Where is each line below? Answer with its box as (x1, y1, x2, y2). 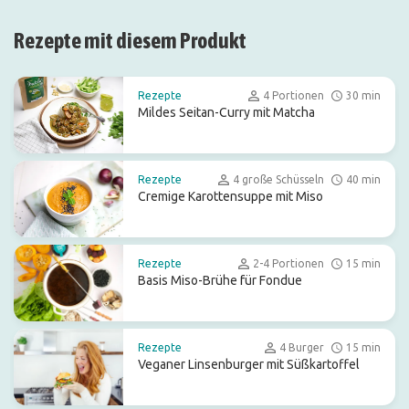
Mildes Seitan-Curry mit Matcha (138, 105, 315, 120)
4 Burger (279, 341, 324, 353)
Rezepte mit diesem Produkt (14, 28, 246, 53)
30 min (346, 89, 381, 101)
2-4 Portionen (253, 257, 324, 269)
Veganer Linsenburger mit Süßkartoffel (138, 357, 360, 372)
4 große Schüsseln (233, 173, 324, 185)
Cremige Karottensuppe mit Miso (138, 189, 323, 204)
